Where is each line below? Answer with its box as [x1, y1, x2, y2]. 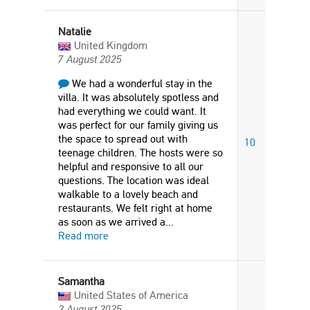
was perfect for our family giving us [58, 118, 218, 131]
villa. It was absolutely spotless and [58, 91, 219, 104]
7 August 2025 [58, 53, 122, 66]
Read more [58, 229, 109, 242]
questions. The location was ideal [58, 174, 209, 187]
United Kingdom [74, 39, 147, 52]
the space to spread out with [58, 132, 188, 145]
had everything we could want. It [58, 104, 206, 118]
